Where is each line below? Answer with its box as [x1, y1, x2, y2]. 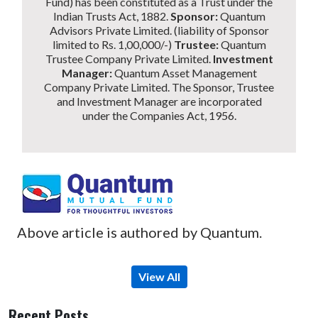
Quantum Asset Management [111, 65, 257, 79]
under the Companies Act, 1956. [82, 108, 236, 122]
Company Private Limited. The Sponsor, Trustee [44, 79, 274, 94]
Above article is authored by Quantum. [17, 224, 262, 241]
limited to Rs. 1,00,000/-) [52, 37, 174, 51]
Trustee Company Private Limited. [45, 51, 213, 65]
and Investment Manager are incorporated [56, 94, 262, 108]
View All [138, 270, 180, 284]
